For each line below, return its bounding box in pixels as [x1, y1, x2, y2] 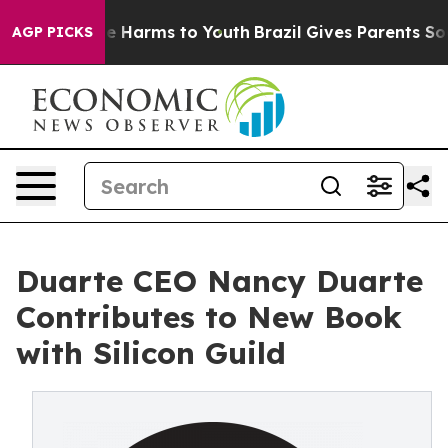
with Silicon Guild [16, 334, 286, 372]
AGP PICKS [12, 23, 93, 41]
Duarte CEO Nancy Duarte [16, 262, 423, 300]
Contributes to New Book [16, 298, 402, 336]
